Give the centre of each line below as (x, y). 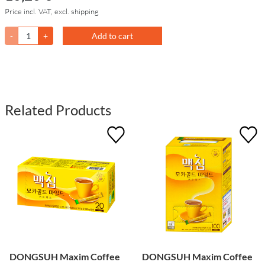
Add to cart (112, 36)
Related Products (58, 110)
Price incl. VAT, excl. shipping (52, 12)
